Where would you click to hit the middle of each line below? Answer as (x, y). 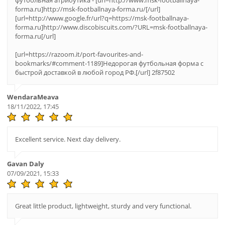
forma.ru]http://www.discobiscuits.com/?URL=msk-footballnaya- (111, 27)
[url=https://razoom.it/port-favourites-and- (79, 54)
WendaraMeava (33, 97)
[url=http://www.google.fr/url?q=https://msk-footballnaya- (102, 18)
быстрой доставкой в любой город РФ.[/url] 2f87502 (95, 73)
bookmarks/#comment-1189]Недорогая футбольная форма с (109, 64)
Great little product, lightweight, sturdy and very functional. (103, 206)
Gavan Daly (25, 164)
